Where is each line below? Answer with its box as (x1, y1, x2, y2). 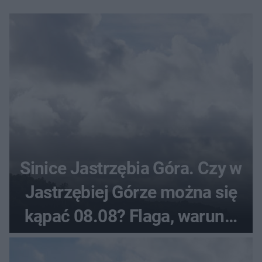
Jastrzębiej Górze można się (25, 182, 237, 203)
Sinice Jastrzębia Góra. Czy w (20, 158, 242, 179)
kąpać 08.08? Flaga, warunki (24, 206, 238, 227)
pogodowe (91, 230, 171, 251)
